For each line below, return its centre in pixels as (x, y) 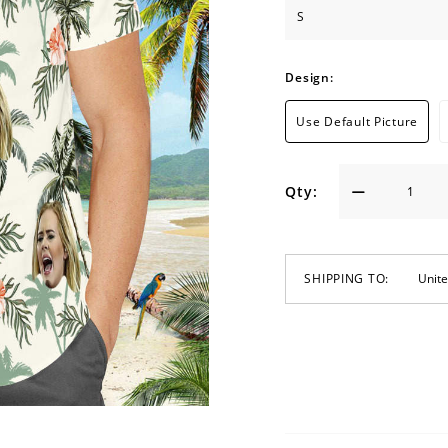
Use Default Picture (357, 121)
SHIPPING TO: (347, 278)
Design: (309, 77)
